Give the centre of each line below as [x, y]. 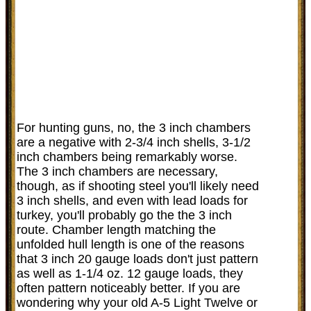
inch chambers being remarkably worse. [127, 157]
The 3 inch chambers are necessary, [117, 171]
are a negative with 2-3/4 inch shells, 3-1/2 [134, 142]
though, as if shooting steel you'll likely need [138, 186]
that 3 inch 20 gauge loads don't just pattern [137, 259]
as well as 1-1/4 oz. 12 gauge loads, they [130, 273]
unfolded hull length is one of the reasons [131, 244]
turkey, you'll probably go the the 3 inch [124, 215]
